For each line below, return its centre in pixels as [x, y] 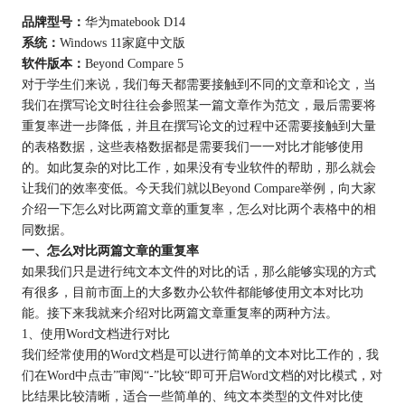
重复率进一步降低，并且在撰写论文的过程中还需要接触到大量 [198, 126]
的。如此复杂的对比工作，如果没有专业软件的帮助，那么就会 [198, 168]
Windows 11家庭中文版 [122, 43]
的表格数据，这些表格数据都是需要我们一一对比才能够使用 [192, 147]
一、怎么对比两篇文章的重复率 [110, 251]
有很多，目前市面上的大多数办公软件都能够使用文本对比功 [192, 292]
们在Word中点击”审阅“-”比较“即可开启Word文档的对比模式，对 [202, 376]
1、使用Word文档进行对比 [95, 334]
